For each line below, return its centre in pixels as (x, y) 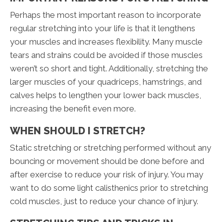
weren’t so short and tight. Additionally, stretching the (109, 69)
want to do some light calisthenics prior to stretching (109, 188)
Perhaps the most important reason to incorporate (106, 15)
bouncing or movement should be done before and (107, 161)
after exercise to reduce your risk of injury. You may (107, 175)
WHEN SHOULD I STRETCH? (78, 131)
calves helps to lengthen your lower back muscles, (106, 95)
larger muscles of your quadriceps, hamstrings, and (106, 82)
